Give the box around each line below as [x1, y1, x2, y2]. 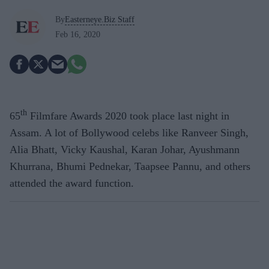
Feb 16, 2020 [55, 29, 100, 39]
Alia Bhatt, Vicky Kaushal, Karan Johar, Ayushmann [10, 144, 240, 156]
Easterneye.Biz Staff [65, 14, 134, 24]
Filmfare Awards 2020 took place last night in [27, 110, 229, 122]
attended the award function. [10, 177, 134, 189]
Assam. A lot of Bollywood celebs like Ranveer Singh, [10, 127, 249, 139]
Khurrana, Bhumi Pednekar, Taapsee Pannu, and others [10, 160, 250, 172]
